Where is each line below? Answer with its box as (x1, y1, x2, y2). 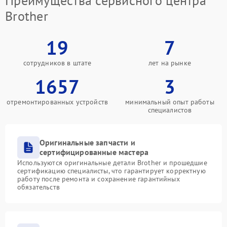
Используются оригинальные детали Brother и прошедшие (17, 158, 207, 167)
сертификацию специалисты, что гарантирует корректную (17, 166, 206, 175)
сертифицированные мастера (40, 146, 149, 157)
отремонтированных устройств (6, 97, 108, 106)
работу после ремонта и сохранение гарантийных (17, 174, 180, 183)
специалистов (147, 105, 192, 115)
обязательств (17, 182, 60, 192)
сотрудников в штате (23, 58, 92, 67)
